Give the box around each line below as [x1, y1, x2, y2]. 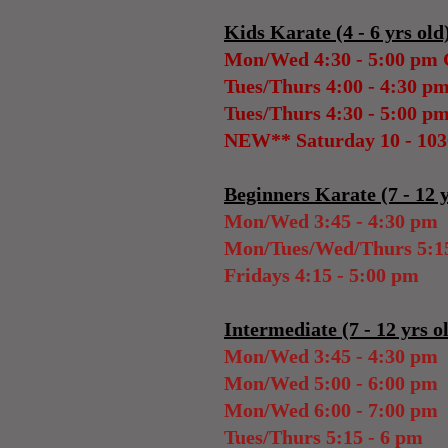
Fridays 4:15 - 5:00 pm [224, 264, 419, 286]
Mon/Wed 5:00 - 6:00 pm [224, 372, 438, 394]
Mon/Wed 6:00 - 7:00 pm [224, 399, 438, 421]
